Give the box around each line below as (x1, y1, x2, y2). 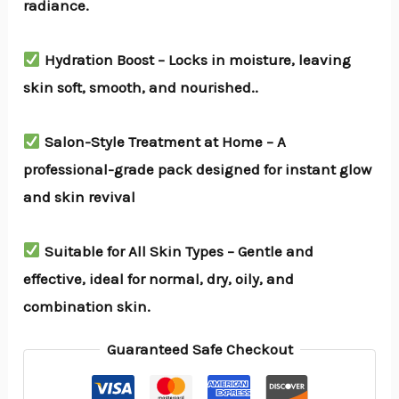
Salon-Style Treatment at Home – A (40, 132, 286, 151)
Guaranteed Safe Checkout (106, 339, 293, 358)
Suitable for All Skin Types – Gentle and (40, 241, 313, 260)
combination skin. (23, 297, 151, 315)
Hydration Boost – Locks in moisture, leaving (40, 51, 351, 69)
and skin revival (23, 187, 136, 206)
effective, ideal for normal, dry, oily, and (23, 269, 295, 288)
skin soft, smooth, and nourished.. (23, 78, 259, 97)
